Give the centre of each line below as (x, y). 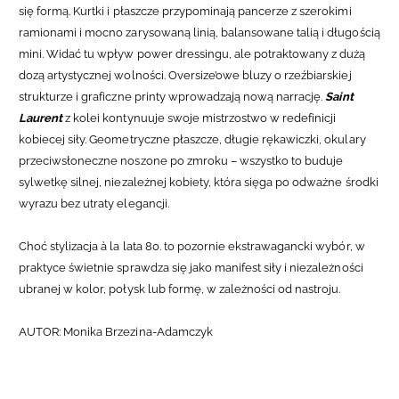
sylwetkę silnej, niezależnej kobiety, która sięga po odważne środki (199, 183)
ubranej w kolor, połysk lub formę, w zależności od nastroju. (180, 289)
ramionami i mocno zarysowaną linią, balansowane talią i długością (199, 33)
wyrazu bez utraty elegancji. (94, 204)
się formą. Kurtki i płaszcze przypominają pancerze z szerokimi (185, 12)
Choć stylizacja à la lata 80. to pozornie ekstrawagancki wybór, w (192, 247)
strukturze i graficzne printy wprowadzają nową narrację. (172, 97)
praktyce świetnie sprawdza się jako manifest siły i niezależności (191, 268)
